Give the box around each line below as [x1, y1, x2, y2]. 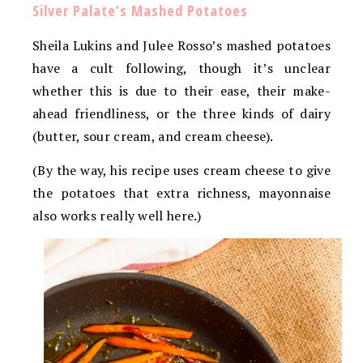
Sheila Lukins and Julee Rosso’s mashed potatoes [32, 36, 331, 54]
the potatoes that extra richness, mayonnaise [32, 183, 331, 202]
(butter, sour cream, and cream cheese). [32, 126, 274, 145]
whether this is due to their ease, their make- [32, 81, 331, 100]
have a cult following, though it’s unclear [32, 58, 331, 77]
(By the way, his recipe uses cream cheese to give [32, 160, 331, 179]
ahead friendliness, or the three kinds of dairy [32, 104, 331, 122]
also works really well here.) [32, 206, 202, 224]
